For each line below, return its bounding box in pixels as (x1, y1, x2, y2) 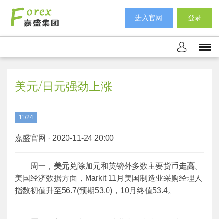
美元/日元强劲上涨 (15, 79, 112, 93)
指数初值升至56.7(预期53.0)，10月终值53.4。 (15, 186, 175, 195)
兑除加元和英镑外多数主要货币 (69, 162, 179, 170)
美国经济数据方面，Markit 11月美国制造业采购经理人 (15, 174, 202, 182)
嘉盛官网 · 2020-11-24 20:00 (15, 134, 114, 142)
